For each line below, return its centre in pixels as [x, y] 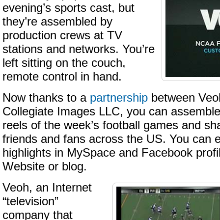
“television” [30, 201]
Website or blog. [45, 166]
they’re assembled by [57, 22]
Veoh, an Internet [47, 188]
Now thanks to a [46, 98]
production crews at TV [62, 35]
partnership [119, 98]
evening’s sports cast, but [69, 8]
